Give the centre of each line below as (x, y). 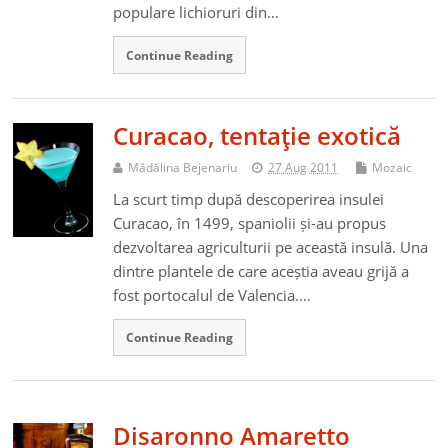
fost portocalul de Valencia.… (212, 294)
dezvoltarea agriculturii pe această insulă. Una (271, 246)
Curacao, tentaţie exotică (257, 135)
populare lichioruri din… (196, 12)
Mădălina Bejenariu (183, 167)
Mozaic (392, 167)
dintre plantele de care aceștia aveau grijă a (261, 270)
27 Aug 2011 (303, 167)
